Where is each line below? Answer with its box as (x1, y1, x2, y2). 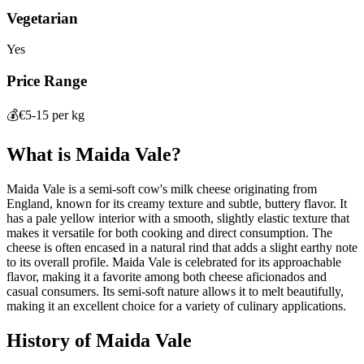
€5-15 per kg (19, 107, 84, 122)
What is (6, 143, 76, 165)
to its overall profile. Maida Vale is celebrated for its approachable (6, 254, 341, 269)
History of (6, 329, 96, 351)
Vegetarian (6, 9, 78, 27)
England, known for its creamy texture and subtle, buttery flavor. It (6, 196, 347, 210)
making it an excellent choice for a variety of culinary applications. (6, 298, 346, 313)
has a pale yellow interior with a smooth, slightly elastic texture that (6, 210, 349, 225)
